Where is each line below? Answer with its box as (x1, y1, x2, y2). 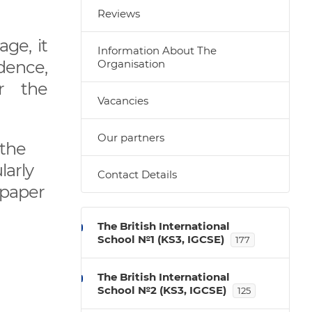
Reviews (97, 7, 140, 20)
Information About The (97, 44, 217, 57)
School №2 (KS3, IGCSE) (97, 283, 226, 297)
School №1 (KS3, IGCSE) (97, 233, 224, 246)
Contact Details (97, 168, 177, 181)
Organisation (97, 57, 165, 70)
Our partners (97, 131, 164, 144)
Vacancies (97, 94, 148, 107)
